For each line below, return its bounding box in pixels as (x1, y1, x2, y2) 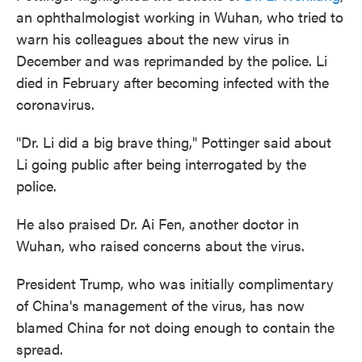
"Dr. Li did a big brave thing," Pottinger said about (16, 131, 331, 152)
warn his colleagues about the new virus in (16, 27, 289, 48)
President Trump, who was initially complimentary (16, 272, 334, 293)
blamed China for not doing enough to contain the (16, 316, 335, 337)
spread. (16, 338, 63, 359)
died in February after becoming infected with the (16, 71, 329, 92)
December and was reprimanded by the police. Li (16, 49, 327, 70)
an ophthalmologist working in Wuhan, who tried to (16, 6, 343, 27)
